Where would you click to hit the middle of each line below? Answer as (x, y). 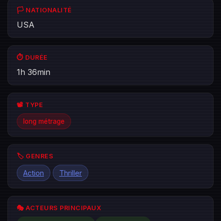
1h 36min (34, 72)
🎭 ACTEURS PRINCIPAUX (59, 208)
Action (34, 173)
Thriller (71, 173)
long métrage (44, 121)
